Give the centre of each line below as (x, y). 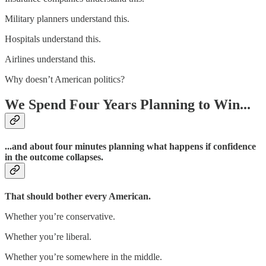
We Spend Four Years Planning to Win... (128, 104)
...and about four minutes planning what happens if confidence (130, 146)
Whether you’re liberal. (48, 237)
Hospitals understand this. (53, 39)
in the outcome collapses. (54, 157)
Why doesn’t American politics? (65, 79)
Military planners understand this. (67, 18)
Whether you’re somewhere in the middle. (83, 257)
